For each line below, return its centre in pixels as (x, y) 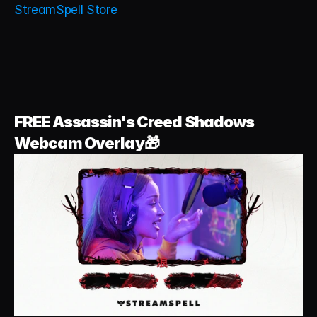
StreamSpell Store (66, 10)
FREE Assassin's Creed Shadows (134, 122)
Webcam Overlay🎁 (87, 143)
